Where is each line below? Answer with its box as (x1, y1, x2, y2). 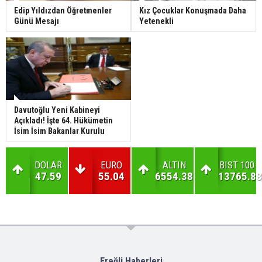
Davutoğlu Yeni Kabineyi (14, 105, 100, 115)
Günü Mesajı (14, 16, 59, 26)
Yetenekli (139, 16, 174, 26)
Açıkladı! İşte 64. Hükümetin (14, 116, 113, 126)
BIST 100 (219, 159, 255, 171)
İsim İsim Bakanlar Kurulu (14, 126, 105, 136)
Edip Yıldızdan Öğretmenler (14, 6, 112, 16)
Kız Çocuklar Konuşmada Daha (139, 6, 246, 16)
